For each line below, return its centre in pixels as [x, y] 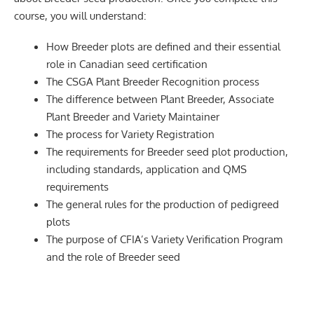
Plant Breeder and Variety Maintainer [133, 116]
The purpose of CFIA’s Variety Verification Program [165, 239]
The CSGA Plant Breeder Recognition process [153, 81]
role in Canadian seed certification [127, 63]
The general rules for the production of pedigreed [163, 204]
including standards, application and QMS [147, 169]
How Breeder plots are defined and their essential [164, 46]
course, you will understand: [80, 15]
